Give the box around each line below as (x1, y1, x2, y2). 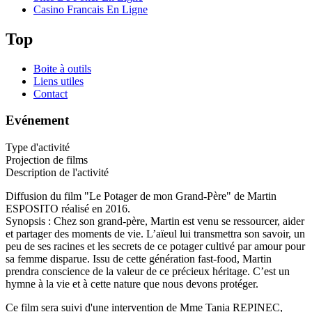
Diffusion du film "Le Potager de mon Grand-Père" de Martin (6, 190, 276, 203)
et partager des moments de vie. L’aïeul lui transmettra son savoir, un (6, 228, 305, 240)
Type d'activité (6, 141, 70, 154)
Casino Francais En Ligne (33, 3, 148, 15)
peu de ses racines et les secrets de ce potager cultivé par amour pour (6, 240, 305, 253)
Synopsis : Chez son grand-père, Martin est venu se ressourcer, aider (6, 215, 304, 228)
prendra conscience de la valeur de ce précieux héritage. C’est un (6, 265, 290, 278)
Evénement (6, 113, 69, 128)
